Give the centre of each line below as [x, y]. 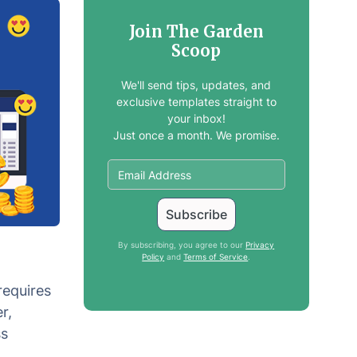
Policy [153, 257]
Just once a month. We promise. [196, 135]
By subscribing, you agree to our [182, 245]
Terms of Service [216, 257]
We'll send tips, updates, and [196, 85]
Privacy [260, 245]
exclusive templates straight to [196, 102]
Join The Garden [196, 31]
